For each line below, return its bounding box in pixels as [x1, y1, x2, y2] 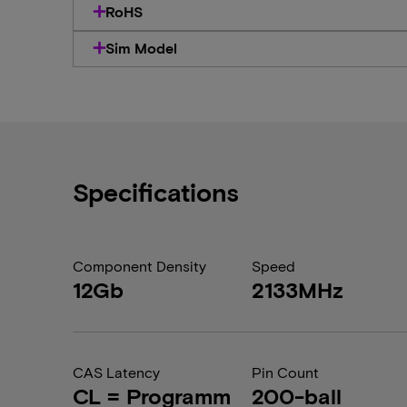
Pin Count [252, 363, 320, 381]
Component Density [73, 257, 206, 274]
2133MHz [252, 276, 344, 303]
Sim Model [105, 39, 177, 56]
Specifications [73, 176, 239, 207]
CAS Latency [73, 363, 160, 381]
